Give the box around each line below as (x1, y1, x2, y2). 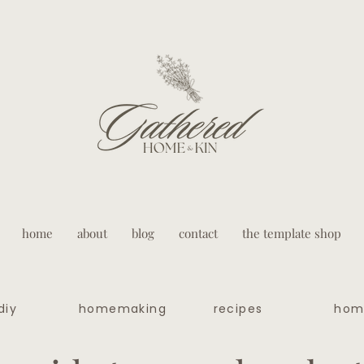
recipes (213, 300, 263, 317)
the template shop (242, 225, 341, 242)
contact (179, 225, 218, 242)
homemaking (79, 300, 167, 317)
